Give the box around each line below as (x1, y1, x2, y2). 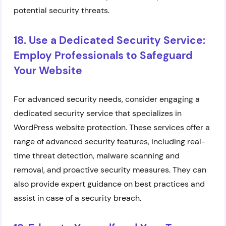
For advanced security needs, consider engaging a (14, 94, 200, 104)
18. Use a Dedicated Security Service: (14, 33, 205, 47)
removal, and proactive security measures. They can (14, 164, 206, 175)
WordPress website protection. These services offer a (14, 122, 210, 133)
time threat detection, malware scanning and (14, 150, 180, 161)
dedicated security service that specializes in (14, 108, 182, 119)
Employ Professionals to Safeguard (14, 48, 193, 63)
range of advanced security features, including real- (14, 136, 205, 147)
